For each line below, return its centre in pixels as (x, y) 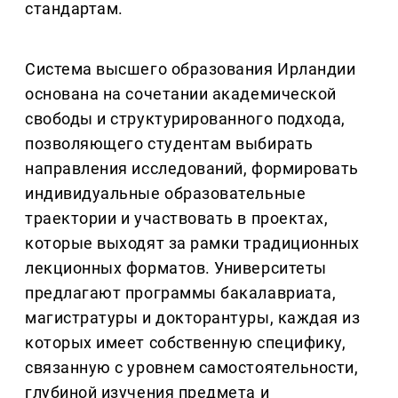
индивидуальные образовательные (166, 194)
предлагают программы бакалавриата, (181, 293)
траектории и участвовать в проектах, (177, 219)
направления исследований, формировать (192, 169)
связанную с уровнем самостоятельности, (192, 368)
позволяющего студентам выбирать (169, 144)
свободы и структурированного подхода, (185, 119)
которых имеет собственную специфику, (186, 343)
